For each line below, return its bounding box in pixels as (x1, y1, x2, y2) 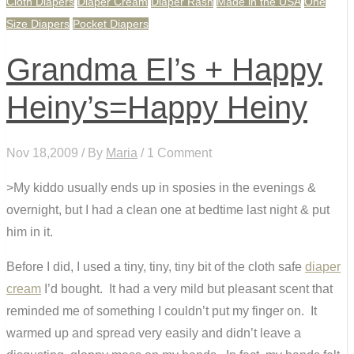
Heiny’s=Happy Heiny (6, 90, 307, 126)
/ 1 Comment (137, 146, 212, 160)
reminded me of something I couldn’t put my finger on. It (6, 304, 317, 318)
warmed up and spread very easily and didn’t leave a (6, 326, 301, 341)
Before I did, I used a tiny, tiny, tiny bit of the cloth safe (6, 260, 305, 274)
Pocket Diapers (73, 17, 149, 31)
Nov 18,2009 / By (6, 146, 106, 160)
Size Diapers (6, 17, 70, 31)
